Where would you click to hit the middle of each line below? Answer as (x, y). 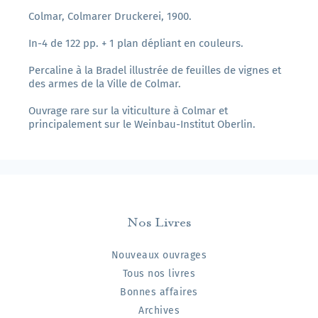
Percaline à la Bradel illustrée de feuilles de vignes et (155, 71)
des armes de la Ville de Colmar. (105, 84)
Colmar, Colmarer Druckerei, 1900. (110, 17)
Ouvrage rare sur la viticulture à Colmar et (128, 111)
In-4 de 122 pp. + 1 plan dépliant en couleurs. (136, 44)
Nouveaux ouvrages (159, 256)
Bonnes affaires (159, 292)
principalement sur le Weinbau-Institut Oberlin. (142, 125)
